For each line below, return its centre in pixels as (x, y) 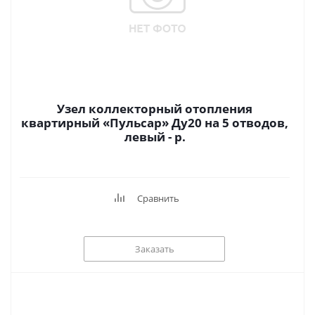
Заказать (154, 249)
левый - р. (180, 137)
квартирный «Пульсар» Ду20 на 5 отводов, (155, 123)
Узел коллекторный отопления (155, 109)
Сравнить (158, 198)
